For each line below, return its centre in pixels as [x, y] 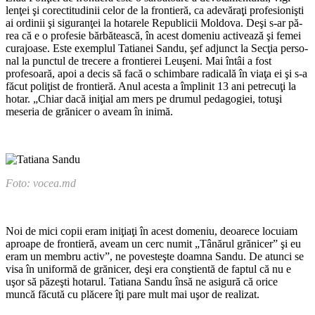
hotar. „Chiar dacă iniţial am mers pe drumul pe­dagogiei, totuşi [144, 98]
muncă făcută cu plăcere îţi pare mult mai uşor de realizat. [133, 294]
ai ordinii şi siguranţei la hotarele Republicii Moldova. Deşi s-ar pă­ [154, 22]
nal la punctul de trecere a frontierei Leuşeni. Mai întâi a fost [139, 60]
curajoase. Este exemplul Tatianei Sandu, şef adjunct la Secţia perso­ [157, 48]
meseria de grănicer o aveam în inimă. [89, 111]
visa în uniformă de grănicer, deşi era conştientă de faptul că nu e [148, 269]
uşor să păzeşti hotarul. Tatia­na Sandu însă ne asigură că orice [142, 281]
